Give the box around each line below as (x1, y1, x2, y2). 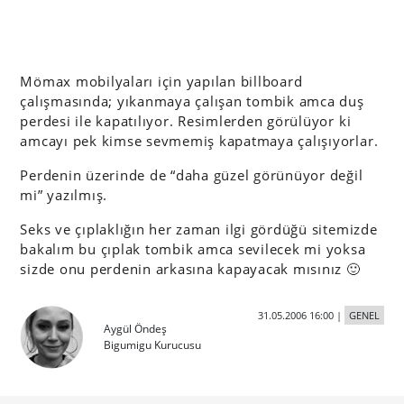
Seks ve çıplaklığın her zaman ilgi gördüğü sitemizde (20, 220, 378, 238)
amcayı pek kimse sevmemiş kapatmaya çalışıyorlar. (20, 132, 379, 150)
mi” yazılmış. (20, 186, 108, 204)
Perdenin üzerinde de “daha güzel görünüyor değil (20, 166, 363, 184)
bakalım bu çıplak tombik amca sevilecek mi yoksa (20, 240, 366, 258)
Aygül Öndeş (104, 321, 168, 336)
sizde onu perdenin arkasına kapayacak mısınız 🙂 (20, 260, 361, 278)
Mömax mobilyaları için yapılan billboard (20, 72, 303, 90)
